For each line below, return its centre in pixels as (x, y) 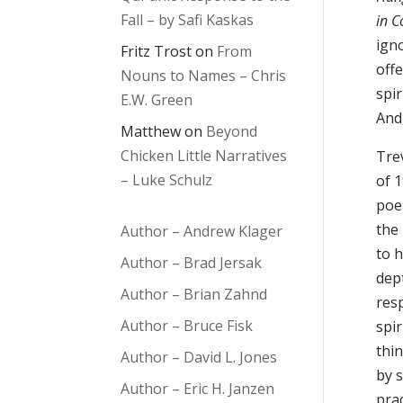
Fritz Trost (157, 52)
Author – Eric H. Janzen (198, 389)
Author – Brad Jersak (192, 263)
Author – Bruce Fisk (187, 326)
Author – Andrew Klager (202, 232)
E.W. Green (157, 100)
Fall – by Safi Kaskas (188, 20)
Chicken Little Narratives (204, 156)
